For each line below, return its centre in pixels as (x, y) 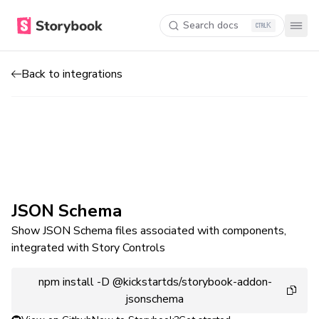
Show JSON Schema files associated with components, (149, 231)
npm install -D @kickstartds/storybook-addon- (155, 282)
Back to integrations (72, 74)
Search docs (211, 25)
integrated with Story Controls (88, 248)
